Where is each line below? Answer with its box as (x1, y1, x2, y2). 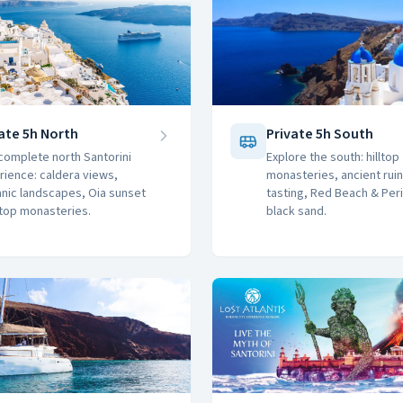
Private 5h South (266, 124, 373, 144)
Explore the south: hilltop (266, 148, 399, 166)
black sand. (266, 202, 327, 220)
